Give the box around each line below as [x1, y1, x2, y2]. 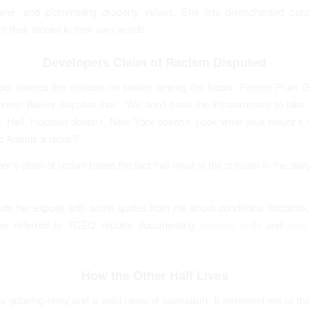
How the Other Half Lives [81, 266, 228, 285]
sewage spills [199, 217, 261, 232]
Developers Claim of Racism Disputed [43, 53, 266, 72]
